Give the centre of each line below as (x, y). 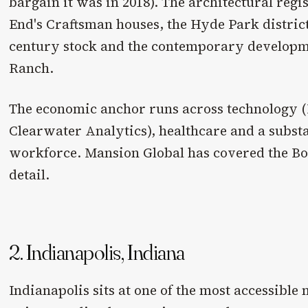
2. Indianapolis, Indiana (97, 252)
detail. (30, 175)
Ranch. (32, 68)
